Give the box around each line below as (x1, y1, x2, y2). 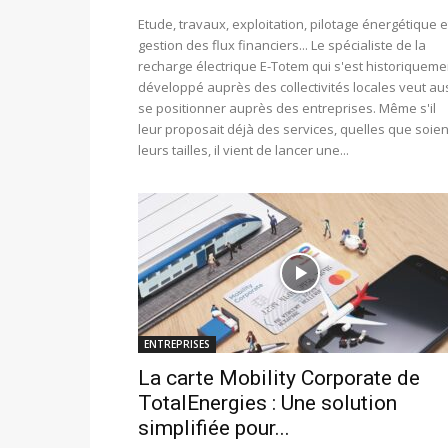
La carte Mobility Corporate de (138, 366, 420, 391)
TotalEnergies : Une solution (138, 391, 397, 416)
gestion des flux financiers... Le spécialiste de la (138, 36, 426, 55)
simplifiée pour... (138, 416, 290, 441)
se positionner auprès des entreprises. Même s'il (138, 99, 436, 118)
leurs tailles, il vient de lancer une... (138, 141, 349, 160)
